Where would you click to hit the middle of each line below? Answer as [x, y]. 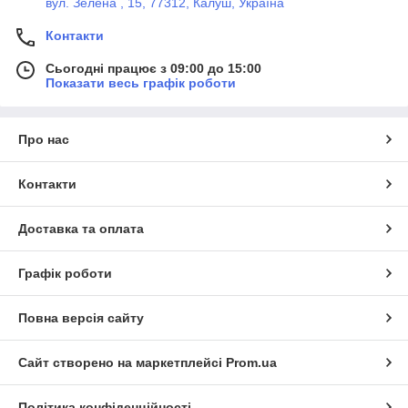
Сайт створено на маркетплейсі [122, 362]
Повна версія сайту [81, 317]
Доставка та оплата [81, 228]
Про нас [44, 139]
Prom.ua [251, 362]
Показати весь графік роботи [141, 82]
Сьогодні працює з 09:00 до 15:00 [153, 68]
